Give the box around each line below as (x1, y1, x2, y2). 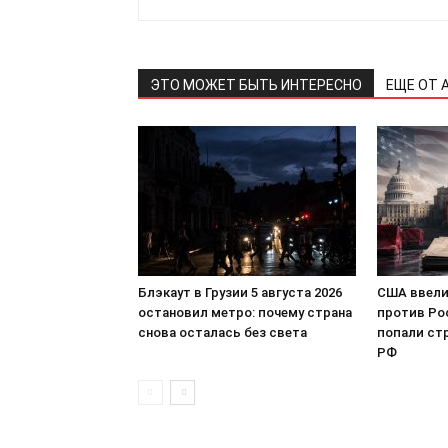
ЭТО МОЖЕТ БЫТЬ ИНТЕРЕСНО (150, 76, 362, 93)
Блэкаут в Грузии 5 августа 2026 (138, 284, 342, 300)
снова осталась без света (138, 324, 307, 340)
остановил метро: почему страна (138, 304, 352, 320)
